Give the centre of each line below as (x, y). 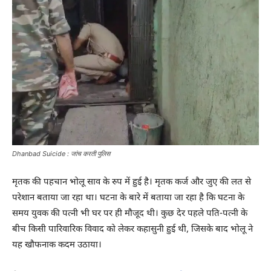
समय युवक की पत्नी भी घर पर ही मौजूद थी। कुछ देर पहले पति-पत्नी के (130, 214)
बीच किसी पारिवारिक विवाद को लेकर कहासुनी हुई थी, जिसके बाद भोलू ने (132, 230)
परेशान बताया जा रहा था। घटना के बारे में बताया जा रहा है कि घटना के (128, 198)
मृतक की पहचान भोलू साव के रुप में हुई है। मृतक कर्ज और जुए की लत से (132, 183)
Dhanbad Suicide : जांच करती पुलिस (61, 154)
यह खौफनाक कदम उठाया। (57, 246)
